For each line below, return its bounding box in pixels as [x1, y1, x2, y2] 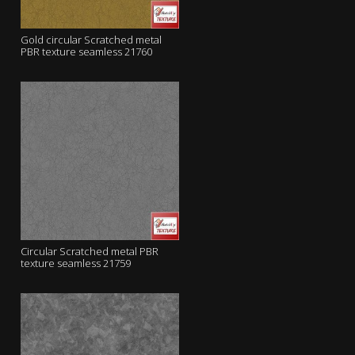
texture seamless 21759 [21, 256, 131, 270]
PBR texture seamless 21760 [21, 44, 152, 59]
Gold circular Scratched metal [21, 32, 162, 47]
